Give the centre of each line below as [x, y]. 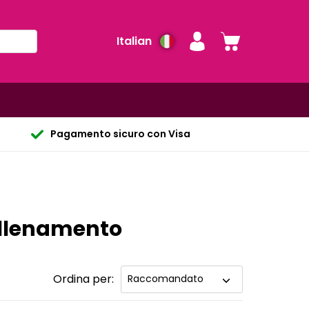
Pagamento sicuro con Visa [120, 134]
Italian [134, 41]
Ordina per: [83, 279]
